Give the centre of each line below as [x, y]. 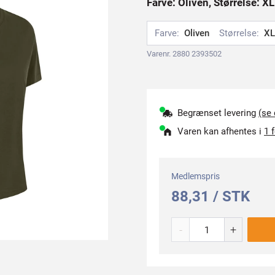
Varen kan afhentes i [221, 131]
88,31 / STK [211, 196]
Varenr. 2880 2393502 [184, 54]
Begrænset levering [218, 113]
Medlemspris [196, 176]
